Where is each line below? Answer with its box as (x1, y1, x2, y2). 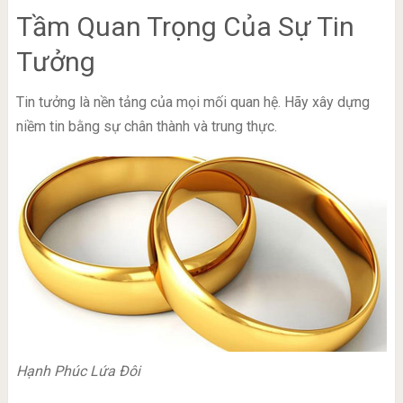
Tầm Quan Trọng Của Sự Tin (15, 11, 354, 43)
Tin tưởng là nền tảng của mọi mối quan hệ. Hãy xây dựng (15, 94, 370, 112)
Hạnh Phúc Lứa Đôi (15, 363, 140, 381)
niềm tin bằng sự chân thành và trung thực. (15, 118, 277, 136)
